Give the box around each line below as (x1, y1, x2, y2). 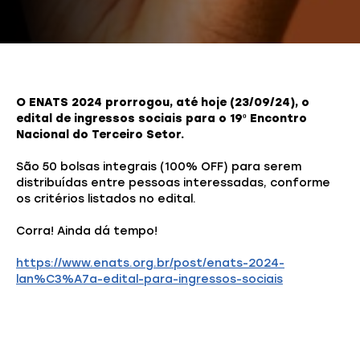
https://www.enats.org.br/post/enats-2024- (16, 256, 284, 271)
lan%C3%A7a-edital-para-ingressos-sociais (16, 272, 283, 287)
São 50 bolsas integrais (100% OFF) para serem (16, 160, 301, 174)
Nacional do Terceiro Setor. (16, 128, 184, 142)
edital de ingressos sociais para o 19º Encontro (16, 112, 307, 126)
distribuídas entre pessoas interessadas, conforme (16, 176, 330, 190)
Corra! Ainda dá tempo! (16, 224, 157, 239)
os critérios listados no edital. (16, 192, 196, 207)
